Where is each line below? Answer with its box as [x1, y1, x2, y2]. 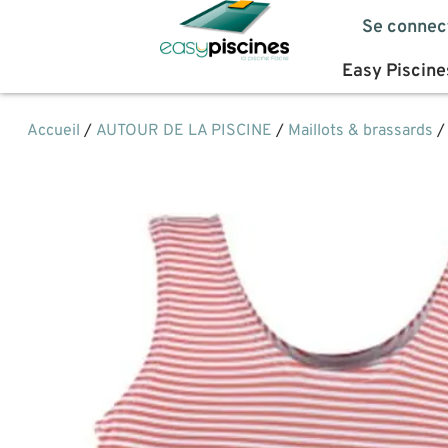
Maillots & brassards [287, 121, 433, 142]
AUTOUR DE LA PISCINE [95, 121, 272, 142]
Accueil [26, 121, 80, 142]
